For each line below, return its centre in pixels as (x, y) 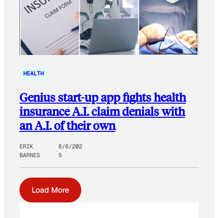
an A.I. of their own (67, 126)
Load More (50, 190)
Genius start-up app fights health (103, 97)
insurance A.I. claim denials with (102, 111)
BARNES (30, 155)
